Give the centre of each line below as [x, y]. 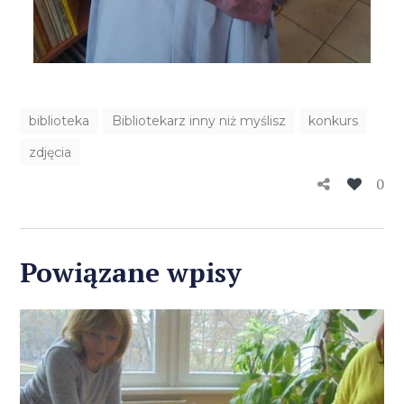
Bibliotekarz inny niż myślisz [199, 120]
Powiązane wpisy [131, 272]
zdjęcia [50, 152]
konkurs [334, 120]
